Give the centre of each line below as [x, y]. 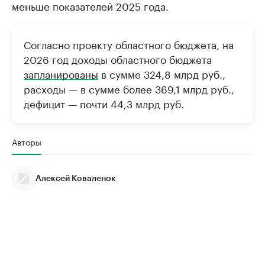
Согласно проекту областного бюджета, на [129, 44]
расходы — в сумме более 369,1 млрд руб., [129, 88]
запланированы [61, 73]
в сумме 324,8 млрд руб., [162, 73]
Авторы [27, 141]
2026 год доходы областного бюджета [118, 59]
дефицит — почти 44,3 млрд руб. [104, 103]
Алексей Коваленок [76, 179]
